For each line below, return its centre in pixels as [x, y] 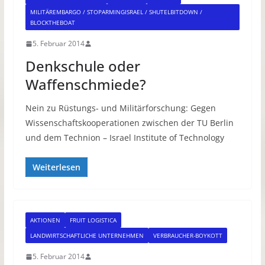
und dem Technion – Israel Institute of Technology [125, 138]
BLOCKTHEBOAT [52, 23]
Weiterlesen [56, 167]
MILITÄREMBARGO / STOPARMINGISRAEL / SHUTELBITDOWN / [116, 12]
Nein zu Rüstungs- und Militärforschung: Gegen [120, 108]
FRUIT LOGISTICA [93, 220]
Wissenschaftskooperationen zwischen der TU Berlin [129, 123]
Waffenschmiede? [85, 85]
